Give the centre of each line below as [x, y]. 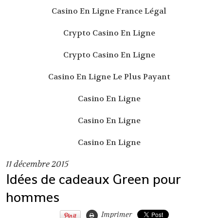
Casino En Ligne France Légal [109, 11]
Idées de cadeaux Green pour [93, 179]
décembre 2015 [41, 164]
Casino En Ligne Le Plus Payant [109, 76]
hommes [33, 197]
